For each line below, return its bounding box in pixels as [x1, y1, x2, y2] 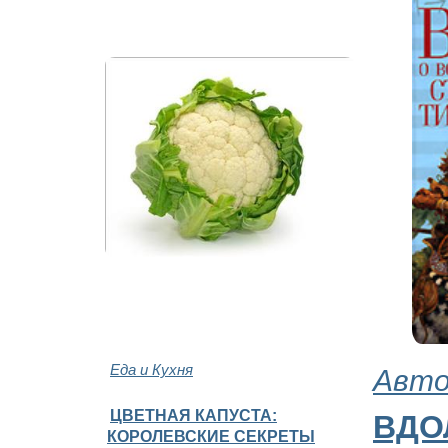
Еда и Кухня [110, 357, 193, 379]
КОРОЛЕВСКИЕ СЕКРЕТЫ [107, 426, 315, 445]
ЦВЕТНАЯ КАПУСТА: [110, 405, 277, 424]
